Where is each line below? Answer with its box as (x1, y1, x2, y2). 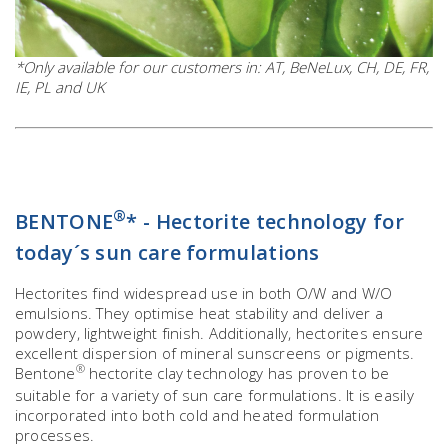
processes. (15, 424, 95, 445)
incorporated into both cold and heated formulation (15, 404, 380, 425)
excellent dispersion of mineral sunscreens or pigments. (15, 342, 415, 363)
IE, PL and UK (15, 76, 105, 97)
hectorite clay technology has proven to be (84, 362, 390, 383)
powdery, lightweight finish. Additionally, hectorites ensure (15, 322, 424, 343)
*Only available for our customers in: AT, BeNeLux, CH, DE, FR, (15, 56, 429, 77)
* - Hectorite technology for (126, 207, 404, 235)
